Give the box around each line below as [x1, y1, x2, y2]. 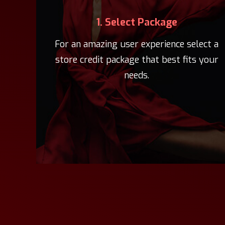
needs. [124, 69, 149, 81]
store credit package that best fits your [55, 54, 218, 66]
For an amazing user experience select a [55, 38, 218, 50]
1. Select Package [96, 16, 177, 29]
